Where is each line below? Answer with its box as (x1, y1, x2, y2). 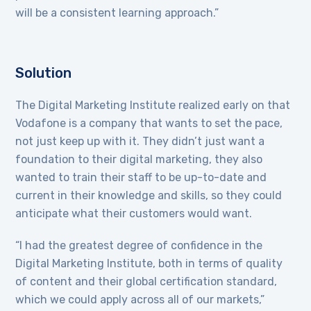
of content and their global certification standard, (15, 275, 278, 289)
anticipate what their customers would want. (15, 207, 253, 221)
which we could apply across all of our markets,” (15, 293, 265, 307)
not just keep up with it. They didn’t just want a (15, 135, 265, 149)
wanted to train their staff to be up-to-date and (15, 171, 267, 185)
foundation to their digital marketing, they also (15, 153, 263, 167)
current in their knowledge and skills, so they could (15, 189, 283, 203)
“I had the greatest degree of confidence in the (15, 239, 263, 253)
